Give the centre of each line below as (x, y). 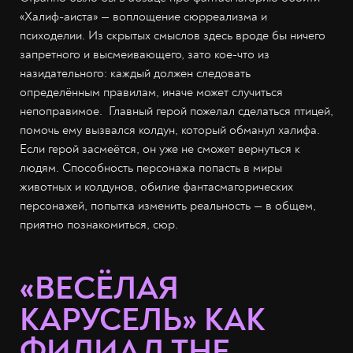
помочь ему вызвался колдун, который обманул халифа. (170, 130)
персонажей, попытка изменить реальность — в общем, (168, 206)
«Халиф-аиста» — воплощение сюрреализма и (143, 17)
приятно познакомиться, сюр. (99, 225)
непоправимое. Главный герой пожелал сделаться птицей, (176, 111)
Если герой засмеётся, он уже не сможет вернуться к (160, 149)
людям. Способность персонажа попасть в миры (151, 168)
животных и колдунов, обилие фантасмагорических (156, 187)
